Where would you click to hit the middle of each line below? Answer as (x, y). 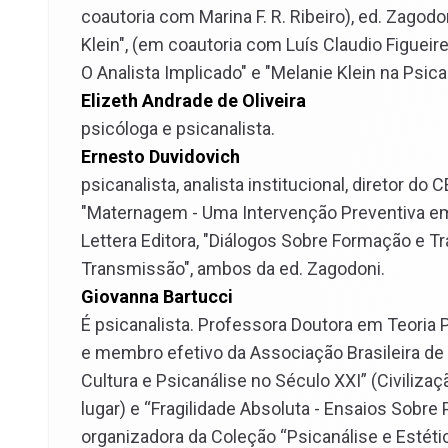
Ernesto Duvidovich (160, 156)
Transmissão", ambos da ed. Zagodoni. (233, 268)
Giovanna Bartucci (157, 296)
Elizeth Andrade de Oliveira (193, 100)
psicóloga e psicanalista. (178, 128)
